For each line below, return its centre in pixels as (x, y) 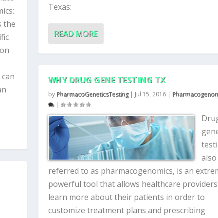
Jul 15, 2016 (150, 94)
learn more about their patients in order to (126, 197)
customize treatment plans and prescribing (127, 210)
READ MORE (75, 34)
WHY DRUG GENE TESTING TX (107, 80)
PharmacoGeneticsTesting (92, 94)
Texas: (60, 7)
